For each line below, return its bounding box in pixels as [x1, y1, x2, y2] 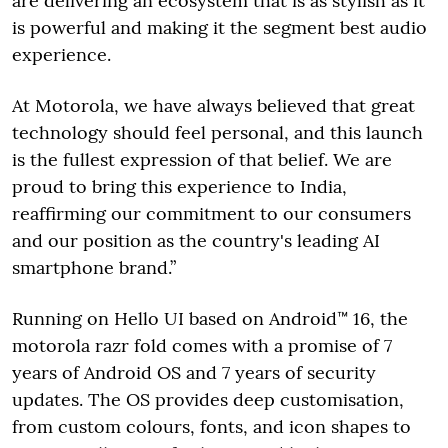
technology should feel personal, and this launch [12, 120, 423, 144]
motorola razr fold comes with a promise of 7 [12, 333, 392, 357]
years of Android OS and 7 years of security [12, 360, 376, 384]
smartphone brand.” [12, 255, 176, 279]
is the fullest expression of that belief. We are [12, 147, 392, 171]
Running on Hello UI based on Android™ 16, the [12, 306, 408, 330]
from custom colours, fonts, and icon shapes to [12, 414, 411, 438]
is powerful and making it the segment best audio [12, 15, 427, 39]
